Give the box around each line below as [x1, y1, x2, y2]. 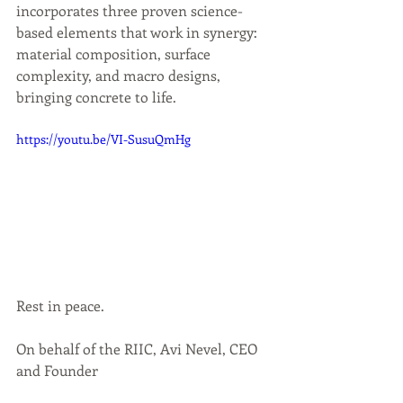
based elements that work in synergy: [16, 22, 261, 42]
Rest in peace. [16, 295, 104, 315]
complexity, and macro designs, [16, 66, 224, 85]
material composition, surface [16, 44, 214, 64]
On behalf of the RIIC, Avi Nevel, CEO [16, 338, 261, 358]
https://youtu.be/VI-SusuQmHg [16, 130, 191, 148]
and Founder [16, 360, 98, 380]
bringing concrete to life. [16, 87, 180, 107]
